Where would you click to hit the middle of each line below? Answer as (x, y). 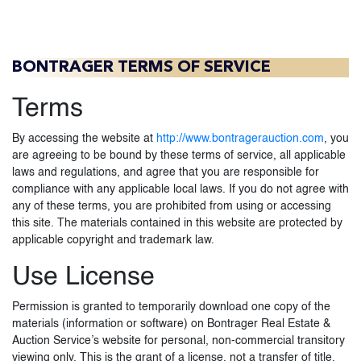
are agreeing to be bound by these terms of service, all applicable (179, 156)
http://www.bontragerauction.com (240, 139)
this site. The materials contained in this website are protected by (177, 223)
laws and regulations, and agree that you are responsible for (166, 172)
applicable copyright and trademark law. (113, 240)
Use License (83, 277)
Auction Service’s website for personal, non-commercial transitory (178, 341)
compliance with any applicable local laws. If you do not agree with (180, 189)
